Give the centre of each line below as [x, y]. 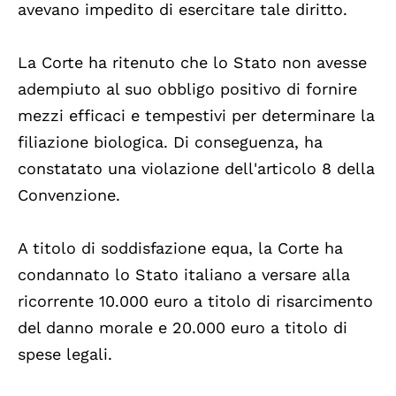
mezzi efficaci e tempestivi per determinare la [196, 115]
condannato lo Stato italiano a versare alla [184, 274]
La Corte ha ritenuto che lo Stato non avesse [192, 62]
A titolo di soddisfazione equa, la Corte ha [180, 247]
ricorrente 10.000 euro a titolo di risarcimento [195, 301]
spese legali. [65, 354]
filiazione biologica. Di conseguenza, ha [170, 141]
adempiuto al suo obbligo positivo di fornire [187, 88]
